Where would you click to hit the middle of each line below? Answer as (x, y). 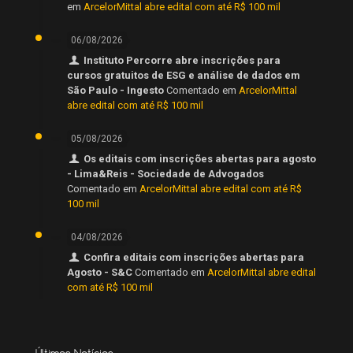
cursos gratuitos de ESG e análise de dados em (184, 75)
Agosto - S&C (100, 272)
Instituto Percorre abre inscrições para (182, 60)
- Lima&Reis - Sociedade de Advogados (165, 173)
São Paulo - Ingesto (115, 90)
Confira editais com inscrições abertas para (194, 257)
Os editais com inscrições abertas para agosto (200, 158)
